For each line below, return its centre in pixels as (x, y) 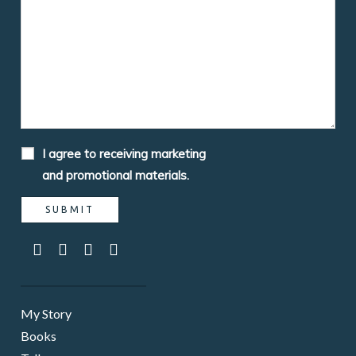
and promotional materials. (116, 175)
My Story (46, 313)
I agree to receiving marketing (124, 154)
